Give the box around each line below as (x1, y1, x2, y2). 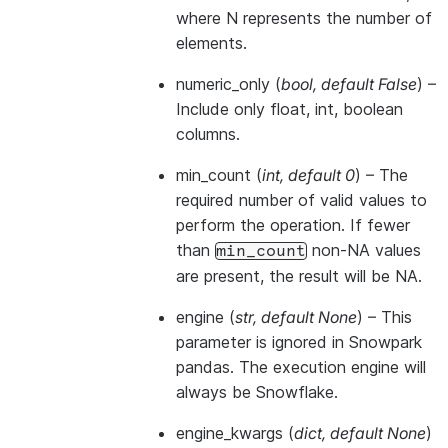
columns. (176, 124, 240, 144)
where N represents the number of (176, 8, 432, 28)
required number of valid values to (176, 190, 427, 210)
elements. (176, 33, 247, 53)
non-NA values (307, 240, 421, 260)
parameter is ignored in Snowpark (176, 332, 422, 352)
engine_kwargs (176, 423, 283, 443)
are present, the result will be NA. (176, 266, 422, 286)
